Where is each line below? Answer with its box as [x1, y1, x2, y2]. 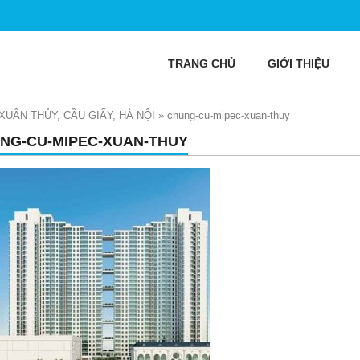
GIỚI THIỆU [268, 57, 329, 70]
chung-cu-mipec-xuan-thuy [167, 109, 290, 121]
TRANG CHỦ [168, 57, 235, 70]
